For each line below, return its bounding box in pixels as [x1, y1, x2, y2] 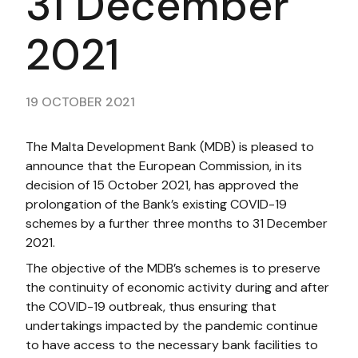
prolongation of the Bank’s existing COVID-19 [26, 196, 287, 213]
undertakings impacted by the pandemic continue [26, 317, 318, 334]
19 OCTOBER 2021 [26, 93, 135, 110]
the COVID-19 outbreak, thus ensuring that [26, 298, 276, 315]
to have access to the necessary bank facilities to [26, 336, 318, 353]
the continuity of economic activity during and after [26, 279, 329, 296]
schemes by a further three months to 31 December [26, 215, 328, 232]
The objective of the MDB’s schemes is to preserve [26, 260, 320, 276]
